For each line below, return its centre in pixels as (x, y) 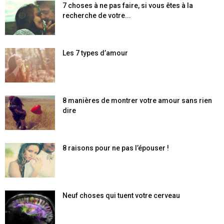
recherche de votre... (97, 15)
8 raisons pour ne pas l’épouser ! (116, 148)
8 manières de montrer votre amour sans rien (137, 100)
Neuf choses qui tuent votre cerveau (121, 195)
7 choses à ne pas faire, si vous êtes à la (128, 5)
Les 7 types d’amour (95, 53)
